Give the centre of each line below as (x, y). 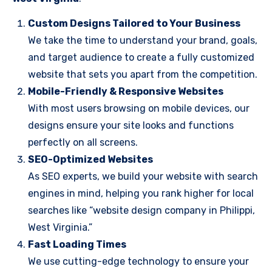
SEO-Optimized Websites (90, 159)
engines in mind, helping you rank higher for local (141, 193)
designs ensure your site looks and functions (131, 125)
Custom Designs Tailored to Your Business (134, 23)
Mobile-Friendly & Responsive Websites (126, 91)
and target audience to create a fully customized (141, 57)
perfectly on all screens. (83, 142)
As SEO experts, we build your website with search (143, 176)
